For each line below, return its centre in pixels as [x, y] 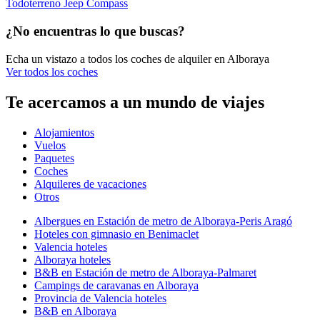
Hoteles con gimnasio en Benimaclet [116, 234]
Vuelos [50, 145]
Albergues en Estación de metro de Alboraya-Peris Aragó [163, 221]
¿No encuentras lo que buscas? [95, 31]
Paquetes [54, 158]
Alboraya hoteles [72, 259]
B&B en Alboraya [75, 311]
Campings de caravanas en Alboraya [116, 285]
